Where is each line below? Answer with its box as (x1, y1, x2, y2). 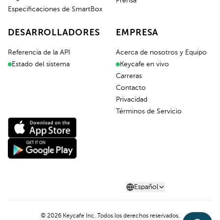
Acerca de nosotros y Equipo (116, 49, 207, 56)
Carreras (116, 73, 142, 80)
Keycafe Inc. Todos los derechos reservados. (62, 213, 180, 219)
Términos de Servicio (116, 108, 182, 115)
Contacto (116, 84, 146, 91)
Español (134, 184, 158, 191)
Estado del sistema (12, 61, 70, 68)
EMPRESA (116, 28, 159, 37)
